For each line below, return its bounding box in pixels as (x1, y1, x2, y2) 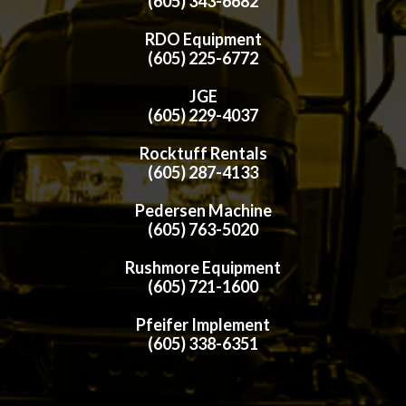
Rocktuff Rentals (139, 142, 267, 163)
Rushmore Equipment (125, 256, 281, 277)
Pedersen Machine (134, 199, 272, 220)
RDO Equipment (144, 28, 262, 49)
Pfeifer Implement (136, 314, 270, 334)
